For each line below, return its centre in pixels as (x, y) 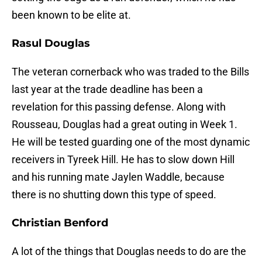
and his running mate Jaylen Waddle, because (118, 177)
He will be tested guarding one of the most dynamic (131, 142)
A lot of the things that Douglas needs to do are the (129, 251)
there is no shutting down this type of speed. (114, 195)
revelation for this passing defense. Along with (119, 107)
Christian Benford (60, 223)
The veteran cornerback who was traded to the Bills (130, 72)
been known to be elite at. (71, 15)
